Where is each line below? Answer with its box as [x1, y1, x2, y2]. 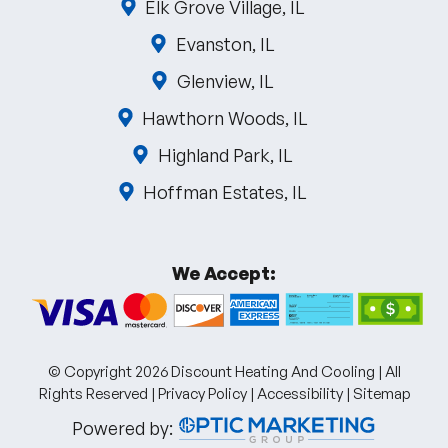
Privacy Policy [157, 383, 247, 403]
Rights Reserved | [38, 383, 158, 403]
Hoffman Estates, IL [143, 180, 308, 203]
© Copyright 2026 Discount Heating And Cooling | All [47, 361, 401, 381]
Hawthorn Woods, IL [142, 106, 309, 129]
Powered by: [71, 416, 177, 439]
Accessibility [256, 383, 343, 403]
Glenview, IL [176, 69, 274, 92]
